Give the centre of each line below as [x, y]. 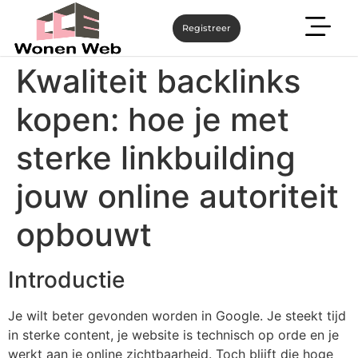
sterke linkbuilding [156, 158]
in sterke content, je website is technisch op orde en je [173, 335]
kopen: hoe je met [153, 119]
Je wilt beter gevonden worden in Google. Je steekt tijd [177, 316]
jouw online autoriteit [177, 196]
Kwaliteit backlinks [158, 81]
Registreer [206, 28]
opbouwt [84, 235]
